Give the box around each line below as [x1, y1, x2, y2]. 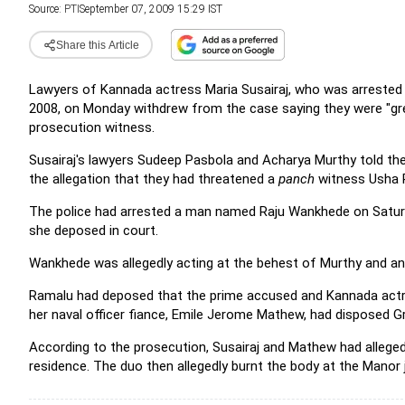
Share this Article [55, 38, 139, 52]
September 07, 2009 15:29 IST [80, 3, 222, 15]
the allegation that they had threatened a [29, 171, 278, 187]
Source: [29, 3, 64, 15]
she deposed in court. [29, 222, 158, 239]
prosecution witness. [29, 119, 155, 136]
